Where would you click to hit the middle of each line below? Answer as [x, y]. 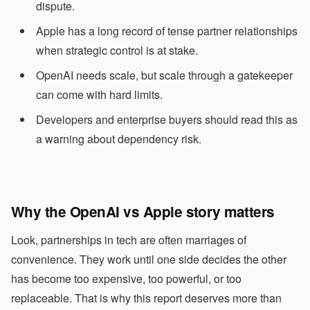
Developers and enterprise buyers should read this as [167, 119]
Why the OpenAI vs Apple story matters [143, 211]
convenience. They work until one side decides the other [149, 259]
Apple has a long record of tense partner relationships [167, 31]
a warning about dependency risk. [119, 139]
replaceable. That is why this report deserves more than [146, 298]
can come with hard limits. [99, 94]
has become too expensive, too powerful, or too [126, 279]
